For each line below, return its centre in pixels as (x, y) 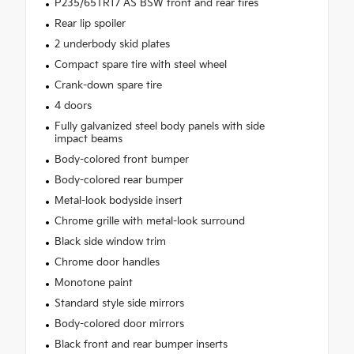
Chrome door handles (107, 263)
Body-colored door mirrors (119, 324)
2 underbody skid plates (112, 45)
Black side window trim (110, 242)
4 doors (73, 106)
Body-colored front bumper (121, 160)
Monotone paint (93, 283)
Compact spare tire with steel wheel (140, 65)
